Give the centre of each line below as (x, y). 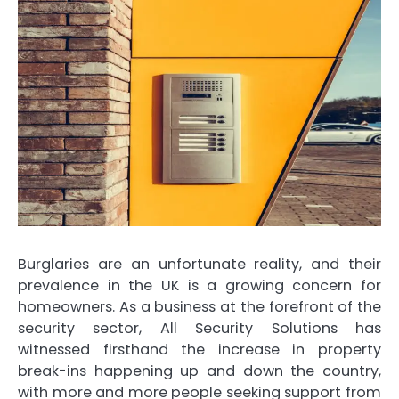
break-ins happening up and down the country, (199, 370)
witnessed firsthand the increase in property (199, 349)
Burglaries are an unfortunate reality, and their (199, 264)
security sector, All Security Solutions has (199, 328)
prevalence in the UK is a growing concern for (199, 285)
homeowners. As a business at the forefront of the (199, 306)
